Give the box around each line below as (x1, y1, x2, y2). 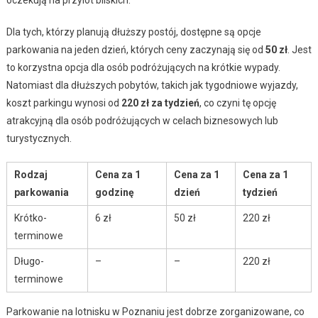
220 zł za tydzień (121, 97, 199, 109)
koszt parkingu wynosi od (6, 97, 121, 109)
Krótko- (13, 212, 47, 224)
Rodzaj (13, 168, 48, 180)
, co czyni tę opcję (199, 97, 276, 109)
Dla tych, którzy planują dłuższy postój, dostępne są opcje (6, 26, 261, 38)
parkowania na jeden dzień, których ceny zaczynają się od (6, 43, 265, 55)
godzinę (94, 186, 134, 198)
